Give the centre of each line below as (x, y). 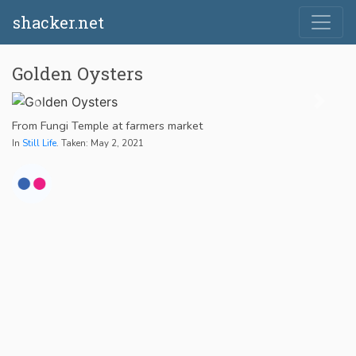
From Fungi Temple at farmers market (107, 125)
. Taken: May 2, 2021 (100, 143)
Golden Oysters (77, 74)
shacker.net (58, 22)
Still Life (39, 143)
